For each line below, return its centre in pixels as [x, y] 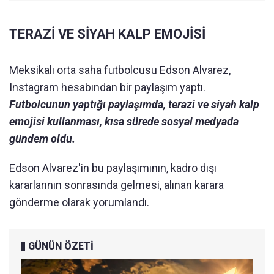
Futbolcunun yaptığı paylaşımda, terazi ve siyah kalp [134, 105]
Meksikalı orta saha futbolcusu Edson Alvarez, [120, 70]
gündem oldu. [42, 139]
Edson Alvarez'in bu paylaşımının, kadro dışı [113, 168]
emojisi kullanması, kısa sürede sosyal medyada [124, 122]
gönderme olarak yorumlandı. [79, 202]
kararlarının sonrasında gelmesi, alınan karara [117, 185]
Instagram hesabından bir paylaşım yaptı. [107, 87]
